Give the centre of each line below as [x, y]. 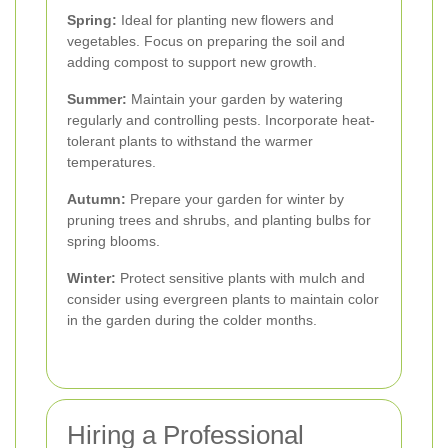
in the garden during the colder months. [192, 320]
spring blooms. [113, 241]
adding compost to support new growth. [192, 62]
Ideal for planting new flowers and [225, 20]
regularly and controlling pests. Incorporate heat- [221, 120]
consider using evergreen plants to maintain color [223, 299]
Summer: [97, 99]
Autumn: [96, 199]
